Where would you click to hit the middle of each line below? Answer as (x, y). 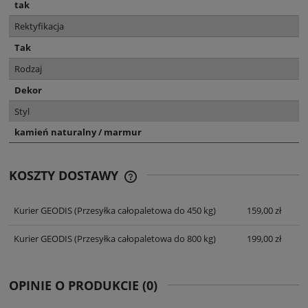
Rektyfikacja (39, 26)
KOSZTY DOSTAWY (65, 176)
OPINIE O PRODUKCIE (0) (83, 286)
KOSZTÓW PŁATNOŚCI (186, 197)
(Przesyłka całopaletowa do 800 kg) (144, 239)
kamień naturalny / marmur (78, 132)
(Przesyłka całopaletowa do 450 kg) (144, 210)
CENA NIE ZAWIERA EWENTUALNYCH (219, 184)
